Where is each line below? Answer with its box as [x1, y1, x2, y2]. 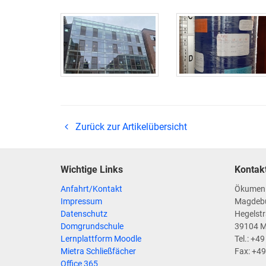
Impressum [61, 197, 102, 207]
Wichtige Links [61, 164, 123, 176]
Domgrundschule [61, 221, 123, 232]
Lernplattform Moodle [61, 234, 141, 244]
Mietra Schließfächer [61, 246, 136, 256]
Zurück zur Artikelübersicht [72, 121, 187, 133]
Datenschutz [61, 209, 107, 219]
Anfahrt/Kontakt [61, 184, 122, 194]
